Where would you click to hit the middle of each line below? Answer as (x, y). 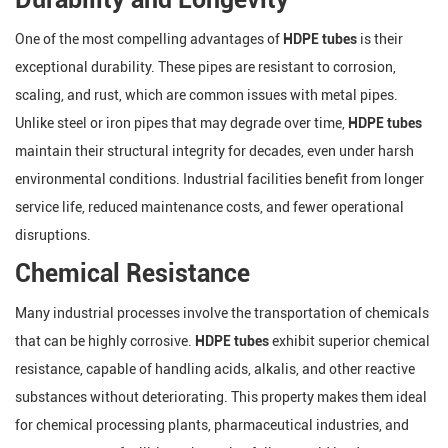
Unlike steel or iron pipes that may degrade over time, (181, 123)
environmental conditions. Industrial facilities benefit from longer (219, 179)
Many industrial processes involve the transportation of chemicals (222, 313)
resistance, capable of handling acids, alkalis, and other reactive (215, 369)
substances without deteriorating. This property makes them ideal (221, 397)
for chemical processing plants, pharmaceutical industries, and (212, 425)
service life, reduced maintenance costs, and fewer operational (209, 207)
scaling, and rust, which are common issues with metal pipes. (206, 95)
